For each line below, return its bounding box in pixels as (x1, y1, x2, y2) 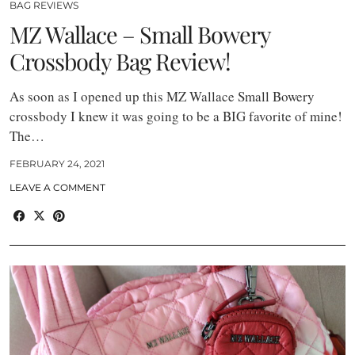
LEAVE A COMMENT (10, 181, 105, 194)
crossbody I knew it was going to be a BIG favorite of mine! (10, 107, 342, 126)
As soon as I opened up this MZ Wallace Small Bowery (10, 87, 315, 106)
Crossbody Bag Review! (10, 46, 231, 77)
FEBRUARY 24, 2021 (10, 158, 105, 170)
